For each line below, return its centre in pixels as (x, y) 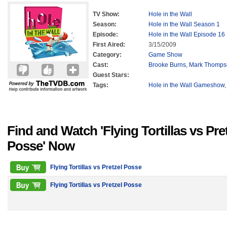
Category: (107, 55)
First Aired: (109, 45)
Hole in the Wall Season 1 (184, 24)
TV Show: (106, 14)
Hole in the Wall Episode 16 (187, 34)
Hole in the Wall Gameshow (186, 85)
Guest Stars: (111, 75)
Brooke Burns (167, 65)
